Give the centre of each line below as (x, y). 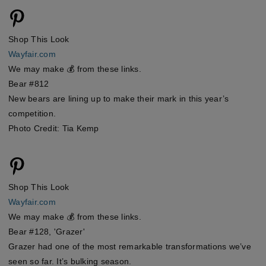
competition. (32, 114)
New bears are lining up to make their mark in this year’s (119, 99)
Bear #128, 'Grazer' (47, 231)
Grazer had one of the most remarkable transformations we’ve (130, 246)
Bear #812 (29, 84)
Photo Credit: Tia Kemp (54, 129)
